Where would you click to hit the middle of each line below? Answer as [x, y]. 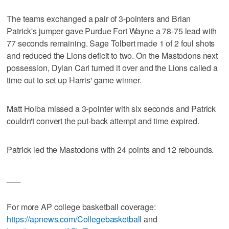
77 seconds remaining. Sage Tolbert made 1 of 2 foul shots [111, 43]
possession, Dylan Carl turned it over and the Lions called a [112, 67]
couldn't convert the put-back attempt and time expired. [103, 121]
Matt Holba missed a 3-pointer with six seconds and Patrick [111, 108]
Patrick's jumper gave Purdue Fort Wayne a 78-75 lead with [112, 31]
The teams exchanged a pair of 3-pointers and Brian [99, 18]
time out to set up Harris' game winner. [74, 80]
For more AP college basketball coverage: [81, 207]
